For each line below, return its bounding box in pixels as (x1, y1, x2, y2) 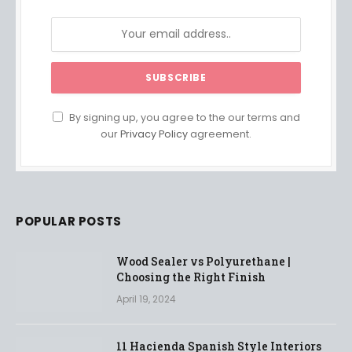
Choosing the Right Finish (116, 269, 266, 284)
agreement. (188, 126, 251, 141)
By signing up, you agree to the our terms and (66, 110, 300, 124)
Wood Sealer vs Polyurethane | (116, 253, 291, 269)
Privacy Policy (120, 126, 188, 141)
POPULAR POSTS (16, 212, 122, 229)
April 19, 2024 (116, 291, 176, 306)
